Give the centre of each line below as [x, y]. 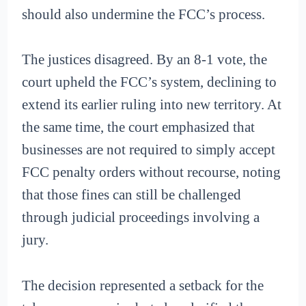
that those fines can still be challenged [132, 195]
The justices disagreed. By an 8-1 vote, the [145, 60]
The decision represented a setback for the [143, 286]
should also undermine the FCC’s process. [144, 14]
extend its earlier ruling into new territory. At [152, 105]
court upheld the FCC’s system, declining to [150, 82]
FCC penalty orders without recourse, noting [152, 172]
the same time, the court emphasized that [139, 127]
